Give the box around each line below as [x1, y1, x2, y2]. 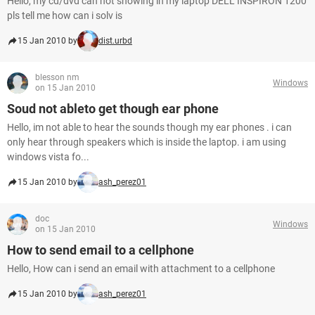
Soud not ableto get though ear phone [7, 101, 219, 116]
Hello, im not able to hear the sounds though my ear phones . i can [7, 122, 292, 133]
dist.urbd [98, 36, 132, 46]
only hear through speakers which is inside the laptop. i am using [7, 136, 286, 148]
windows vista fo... [7, 151, 89, 162]
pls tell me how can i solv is [7, 10, 122, 21]
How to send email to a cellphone [7, 243, 194, 257]
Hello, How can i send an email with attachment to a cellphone [7, 263, 275, 274]
